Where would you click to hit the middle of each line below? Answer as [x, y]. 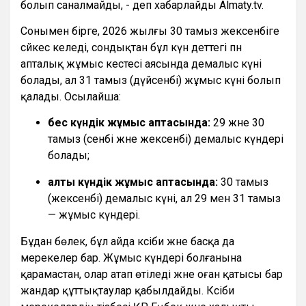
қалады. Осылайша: [71, 96]
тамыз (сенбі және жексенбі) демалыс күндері [166, 139]
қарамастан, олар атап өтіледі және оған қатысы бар [152, 274]
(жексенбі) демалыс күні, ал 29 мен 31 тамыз [164, 198]
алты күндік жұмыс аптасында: [133, 182]
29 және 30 [237, 122]
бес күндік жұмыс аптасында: [129, 122]
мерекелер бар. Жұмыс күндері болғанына [131, 258]
